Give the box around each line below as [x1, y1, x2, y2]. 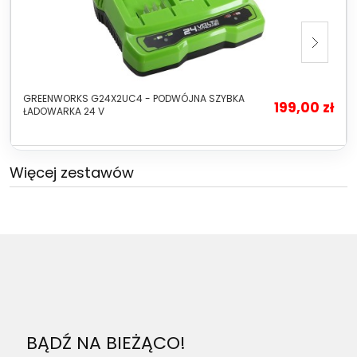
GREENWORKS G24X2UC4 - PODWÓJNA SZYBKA [23, 91, 245, 105]
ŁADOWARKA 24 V [23, 104, 104, 118]
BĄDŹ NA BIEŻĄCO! [26, 330, 186, 355]
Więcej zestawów [10, 162, 134, 182]
